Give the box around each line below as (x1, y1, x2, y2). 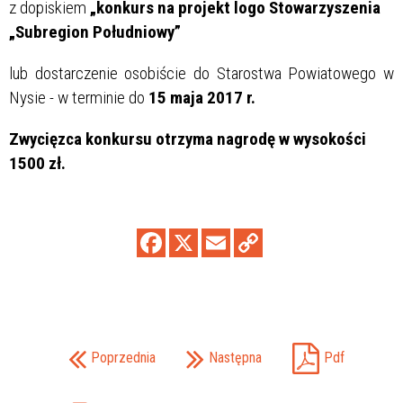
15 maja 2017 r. (148, 86, 255, 108)
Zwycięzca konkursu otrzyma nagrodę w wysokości (9, 128, 366, 149)
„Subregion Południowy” (9, 21, 181, 42)
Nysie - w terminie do (9, 86, 148, 108)
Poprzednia (90, 348, 156, 366)
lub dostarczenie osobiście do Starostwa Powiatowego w (9, 62, 394, 84)
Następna (208, 348, 262, 366)
